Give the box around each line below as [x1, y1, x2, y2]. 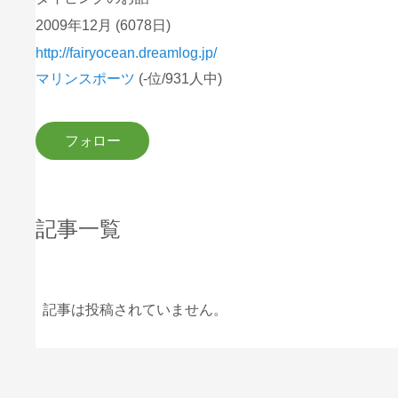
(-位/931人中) [139, 71, 223, 87]
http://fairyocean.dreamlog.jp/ [36, 44, 218, 60]
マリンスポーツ [36, 71, 136, 87]
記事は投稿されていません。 [43, 302, 228, 318]
